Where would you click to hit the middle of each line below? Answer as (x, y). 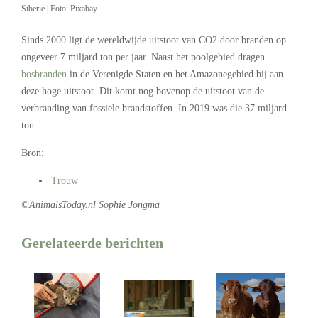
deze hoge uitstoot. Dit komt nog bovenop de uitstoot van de (143, 91)
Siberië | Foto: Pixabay (59, 9)
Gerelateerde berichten (92, 242)
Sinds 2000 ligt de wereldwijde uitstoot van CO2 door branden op (154, 40)
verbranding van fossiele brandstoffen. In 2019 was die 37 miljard (154, 108)
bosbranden (44, 74)
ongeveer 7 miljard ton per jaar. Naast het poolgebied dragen (143, 57)
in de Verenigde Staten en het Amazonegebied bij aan (175, 74)
